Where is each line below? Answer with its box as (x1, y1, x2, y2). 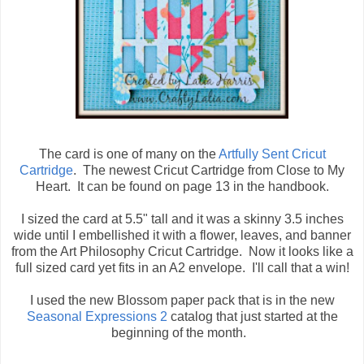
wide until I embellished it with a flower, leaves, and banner (13, 228, 351, 243)
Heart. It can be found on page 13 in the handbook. (35, 180, 329, 194)
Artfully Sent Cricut (218, 147, 326, 162)
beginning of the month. (111, 326, 253, 340)
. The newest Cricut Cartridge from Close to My (73, 163, 344, 178)
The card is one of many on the (38, 147, 219, 162)
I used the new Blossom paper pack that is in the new (29, 293, 335, 308)
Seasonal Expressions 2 (26, 310, 167, 324)
